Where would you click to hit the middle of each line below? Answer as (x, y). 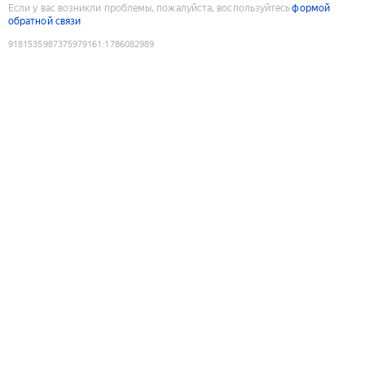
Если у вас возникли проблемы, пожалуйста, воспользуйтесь (150, 8)
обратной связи (45, 21)
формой (311, 8)
